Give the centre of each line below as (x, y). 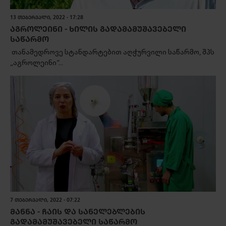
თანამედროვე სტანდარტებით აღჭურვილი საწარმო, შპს (112, 52)
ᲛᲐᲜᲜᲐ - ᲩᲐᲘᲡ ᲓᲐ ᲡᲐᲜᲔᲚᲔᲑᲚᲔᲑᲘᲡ (78, 212)
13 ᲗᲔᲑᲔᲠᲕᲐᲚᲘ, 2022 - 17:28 (47, 18)
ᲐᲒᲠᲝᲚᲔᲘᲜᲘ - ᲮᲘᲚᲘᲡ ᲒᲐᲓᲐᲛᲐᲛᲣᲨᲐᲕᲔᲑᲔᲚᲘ (98, 30)
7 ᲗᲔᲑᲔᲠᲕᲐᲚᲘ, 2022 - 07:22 (45, 200)
